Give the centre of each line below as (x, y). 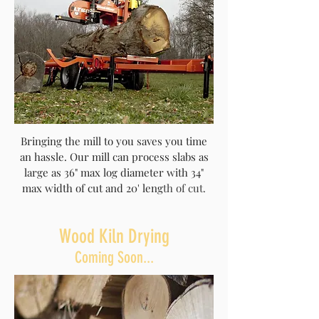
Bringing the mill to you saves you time (114, 141)
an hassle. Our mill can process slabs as (114, 157)
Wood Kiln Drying (114, 236)
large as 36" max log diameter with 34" (114, 172)
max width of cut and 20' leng (93, 188)
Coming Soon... (114, 257)
